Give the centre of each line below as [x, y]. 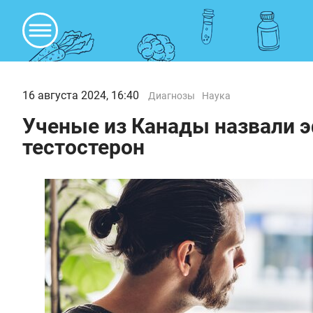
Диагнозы [172, 96]
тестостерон [83, 147]
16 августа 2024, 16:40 [81, 95]
